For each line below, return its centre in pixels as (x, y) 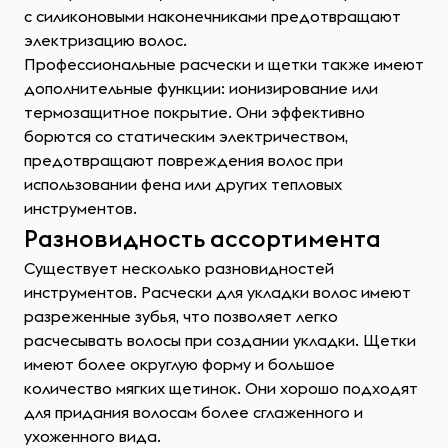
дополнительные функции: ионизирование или (201, 88)
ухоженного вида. (94, 436)
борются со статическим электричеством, (186, 136)
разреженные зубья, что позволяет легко (181, 316)
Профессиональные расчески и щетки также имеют (224, 64)
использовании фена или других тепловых (183, 184)
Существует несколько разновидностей (179, 268)
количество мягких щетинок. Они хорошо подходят (221, 388)
